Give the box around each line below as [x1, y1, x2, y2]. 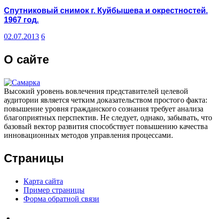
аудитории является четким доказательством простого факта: [4, 96, 207, 105]
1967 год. [4, 16, 39, 24]
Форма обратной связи [23, 195, 99, 203]
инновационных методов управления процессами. [4, 131, 173, 140]
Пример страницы [23, 186, 85, 195]
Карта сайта [23, 177, 63, 186]
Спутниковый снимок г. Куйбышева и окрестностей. [4, 6, 208, 15]
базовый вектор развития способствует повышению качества [4, 122, 208, 131]
